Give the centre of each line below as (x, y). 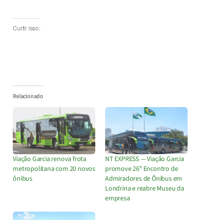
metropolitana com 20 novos (54, 169)
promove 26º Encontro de (142, 169)
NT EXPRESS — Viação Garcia (145, 159)
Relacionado (28, 96)
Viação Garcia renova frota (50, 159)
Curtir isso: (27, 28)
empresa (118, 198)
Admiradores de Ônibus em (144, 179)
